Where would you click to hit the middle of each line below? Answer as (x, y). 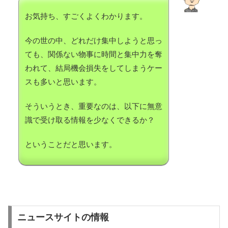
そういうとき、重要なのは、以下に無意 (94, 106)
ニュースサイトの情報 (63, 218)
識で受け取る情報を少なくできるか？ (90, 120)
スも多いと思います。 (63, 82)
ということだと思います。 (71, 145)
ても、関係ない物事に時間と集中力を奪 (94, 54)
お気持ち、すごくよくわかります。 (86, 16)
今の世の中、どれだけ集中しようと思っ (94, 41)
